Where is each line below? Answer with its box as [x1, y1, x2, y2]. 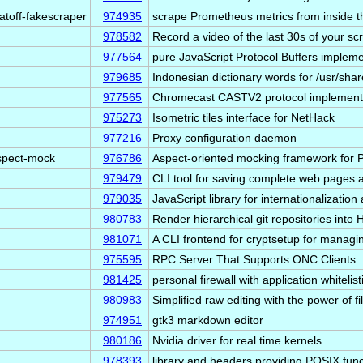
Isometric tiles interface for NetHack [152, 111, 335, 124]
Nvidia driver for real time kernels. [152, 334, 325, 347]
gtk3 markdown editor [152, 314, 263, 327]
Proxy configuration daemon [152, 131, 297, 144]
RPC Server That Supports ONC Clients [152, 253, 356, 266]
